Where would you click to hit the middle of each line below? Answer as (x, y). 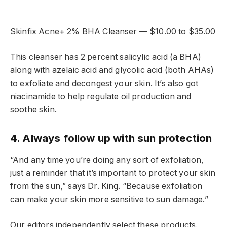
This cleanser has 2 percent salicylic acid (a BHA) (106, 57)
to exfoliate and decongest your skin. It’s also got (104, 84)
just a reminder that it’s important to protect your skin (113, 173)
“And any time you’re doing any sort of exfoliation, (107, 160)
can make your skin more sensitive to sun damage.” (109, 200)
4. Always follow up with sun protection (111, 138)
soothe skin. (33, 110)
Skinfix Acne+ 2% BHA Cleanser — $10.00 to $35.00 (113, 31)
